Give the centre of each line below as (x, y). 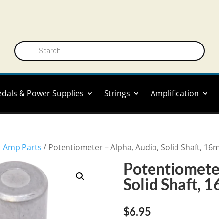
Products (28, 44)
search (24, 51)
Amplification (175, 93)
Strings (117, 93)
